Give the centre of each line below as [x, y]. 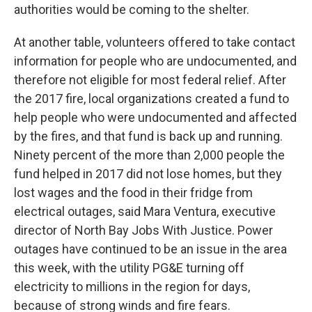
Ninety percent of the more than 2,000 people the [149, 155]
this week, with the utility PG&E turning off [129, 268]
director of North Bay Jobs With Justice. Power [143, 230]
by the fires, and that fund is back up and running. [148, 136]
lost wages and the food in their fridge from [133, 193]
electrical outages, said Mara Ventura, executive [145, 211]
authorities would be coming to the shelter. [132, 9]
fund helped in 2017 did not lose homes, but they [148, 174]
